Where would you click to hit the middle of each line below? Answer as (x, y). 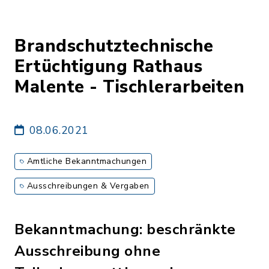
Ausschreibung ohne (87, 251)
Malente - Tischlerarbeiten (129, 87)
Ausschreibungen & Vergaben (88, 186)
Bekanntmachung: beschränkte (125, 229)
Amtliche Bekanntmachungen (86, 161)
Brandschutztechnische (114, 46)
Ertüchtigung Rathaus (108, 66)
